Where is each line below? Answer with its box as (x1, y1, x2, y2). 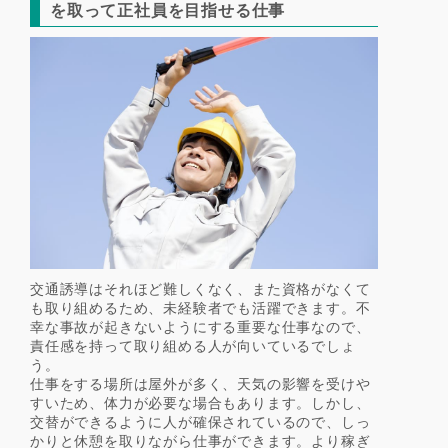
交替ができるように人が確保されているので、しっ (30, 412, 371, 430)
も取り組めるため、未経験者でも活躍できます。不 (30, 298, 371, 316)
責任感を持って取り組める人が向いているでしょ (30, 336, 356, 354)
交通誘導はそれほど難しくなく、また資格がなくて (30, 279, 371, 297)
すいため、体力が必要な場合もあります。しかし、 (30, 393, 371, 411)
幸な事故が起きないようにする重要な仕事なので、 (30, 317, 371, 335)
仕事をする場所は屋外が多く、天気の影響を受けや (30, 374, 371, 392)
